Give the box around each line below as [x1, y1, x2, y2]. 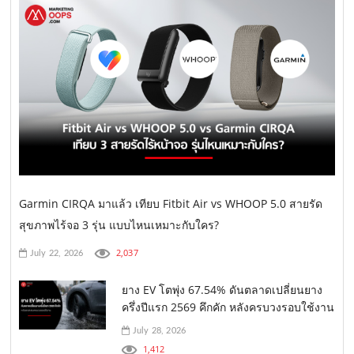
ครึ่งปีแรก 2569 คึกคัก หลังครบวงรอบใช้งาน [122, 299, 335, 315]
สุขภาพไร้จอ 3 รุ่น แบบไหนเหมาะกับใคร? [19, 217, 220, 233]
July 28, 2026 [130, 326, 186, 336]
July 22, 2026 [27, 249, 84, 258]
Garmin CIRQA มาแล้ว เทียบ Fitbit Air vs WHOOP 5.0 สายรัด [19, 196, 323, 212]
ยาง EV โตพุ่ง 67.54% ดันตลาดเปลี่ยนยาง [122, 282, 323, 298]
